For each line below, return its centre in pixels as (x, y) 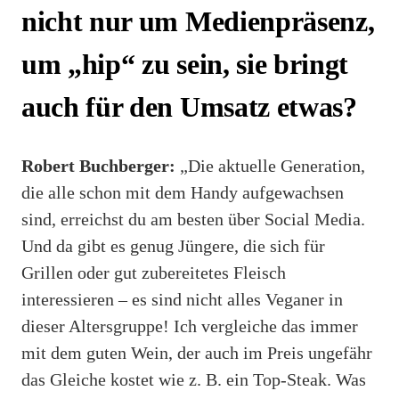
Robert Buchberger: (98, 165)
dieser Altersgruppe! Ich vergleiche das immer (190, 326)
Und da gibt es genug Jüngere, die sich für (173, 245)
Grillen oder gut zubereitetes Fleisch (154, 272)
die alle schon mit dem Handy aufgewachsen (183, 192)
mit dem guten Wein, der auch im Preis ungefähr (197, 352)
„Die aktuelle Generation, (270, 165)
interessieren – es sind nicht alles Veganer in (182, 299)
